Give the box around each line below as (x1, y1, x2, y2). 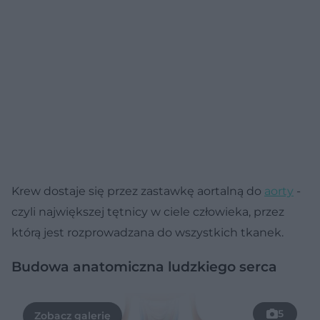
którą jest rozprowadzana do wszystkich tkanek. (11, 225, 284, 239)
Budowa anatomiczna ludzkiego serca (11, 258, 281, 275)
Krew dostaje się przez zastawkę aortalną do (11, 184, 264, 198)
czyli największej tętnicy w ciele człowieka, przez (11, 204, 284, 219)
